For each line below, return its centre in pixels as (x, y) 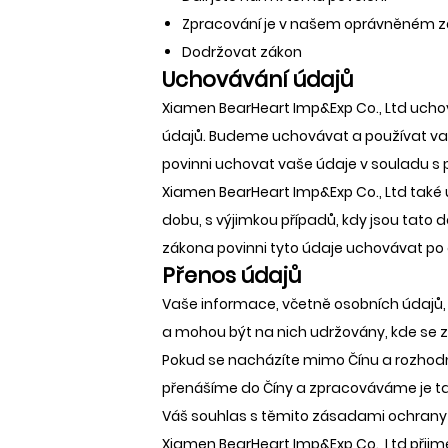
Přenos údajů (231, 275)
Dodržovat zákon (242, 51)
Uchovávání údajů (257, 79)
